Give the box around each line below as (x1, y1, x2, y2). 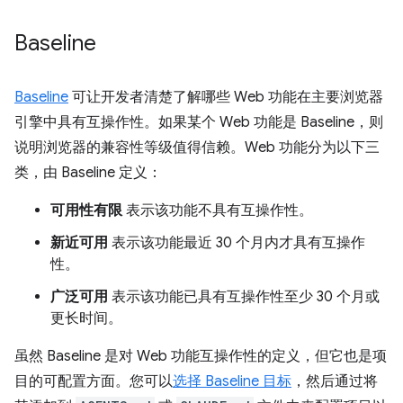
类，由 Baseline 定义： (14, 164, 162, 182)
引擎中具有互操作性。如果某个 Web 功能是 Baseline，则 (14, 113, 383, 131)
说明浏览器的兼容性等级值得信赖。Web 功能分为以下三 (14, 139, 380, 157)
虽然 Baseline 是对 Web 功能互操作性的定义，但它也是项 (14, 347, 387, 365)
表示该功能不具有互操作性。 (122, 201, 313, 219)
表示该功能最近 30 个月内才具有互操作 (108, 234, 365, 252)
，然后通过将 (291, 372, 378, 390)
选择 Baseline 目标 (173, 372, 291, 390)
